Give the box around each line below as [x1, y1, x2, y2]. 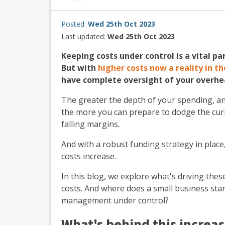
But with [61, 62, 98, 74]
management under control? [61, 195, 169, 206]
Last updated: [61, 32, 107, 42]
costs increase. [61, 151, 116, 162]
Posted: [61, 19, 88, 29]
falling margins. [61, 119, 120, 130]
